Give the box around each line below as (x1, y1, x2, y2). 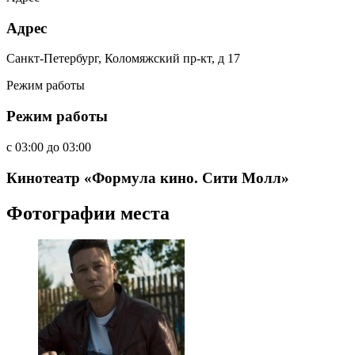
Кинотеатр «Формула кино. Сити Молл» (6, 169, 289, 186)
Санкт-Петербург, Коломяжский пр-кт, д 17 (6, 52, 240, 66)
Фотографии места (6, 202, 170, 223)
